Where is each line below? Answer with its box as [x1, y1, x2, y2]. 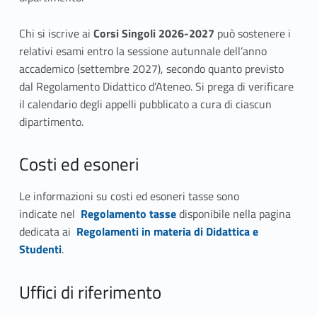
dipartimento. [18, 113, 83, 130]
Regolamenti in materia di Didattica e [76, 222, 258, 240]
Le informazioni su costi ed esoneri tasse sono [18, 187, 239, 204]
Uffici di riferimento [18, 278, 161, 306]
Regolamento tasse [80, 204, 176, 222]
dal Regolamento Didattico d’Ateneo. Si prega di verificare [18, 77, 294, 95]
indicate [18, 204, 60, 222]
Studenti [18, 240, 62, 258]
